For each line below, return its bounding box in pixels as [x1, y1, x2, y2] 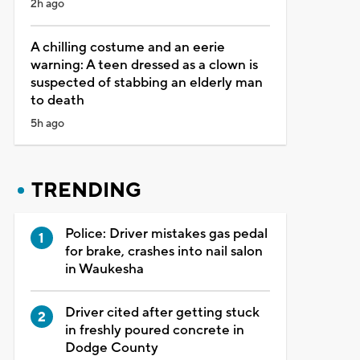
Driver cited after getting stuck [64, 303, 260, 321]
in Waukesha [64, 260, 144, 278]
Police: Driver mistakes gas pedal [64, 224, 268, 243]
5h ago [30, 116, 64, 131]
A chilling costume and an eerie [30, 38, 225, 56]
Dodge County [64, 338, 158, 357]
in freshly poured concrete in [64, 321, 244, 339]
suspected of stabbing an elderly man [30, 73, 263, 92]
